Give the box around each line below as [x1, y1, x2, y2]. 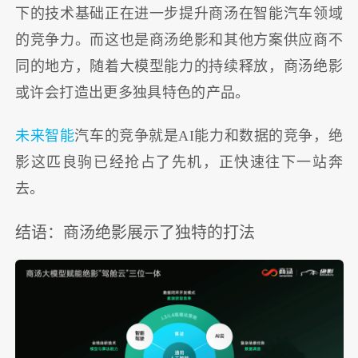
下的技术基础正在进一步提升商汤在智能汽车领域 [15, 5, 343, 22]
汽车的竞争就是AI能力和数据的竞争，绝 [74, 128, 343, 145]
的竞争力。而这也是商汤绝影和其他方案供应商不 [15, 31, 343, 48]
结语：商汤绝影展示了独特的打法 [15, 223, 256, 241]
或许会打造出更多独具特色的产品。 [15, 84, 250, 101]
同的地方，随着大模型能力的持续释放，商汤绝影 [15, 58, 343, 74]
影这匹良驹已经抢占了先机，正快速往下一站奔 [15, 154, 343, 171]
